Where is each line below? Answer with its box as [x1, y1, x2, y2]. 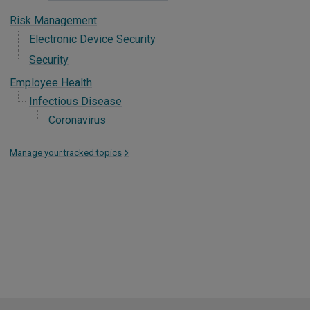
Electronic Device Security [29, 33, 156, 46]
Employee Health [10, 76, 92, 89]
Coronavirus [48, 113, 106, 127]
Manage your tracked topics [10, 147, 122, 158]
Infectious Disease [29, 95, 122, 108]
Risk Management [10, 14, 97, 27]
